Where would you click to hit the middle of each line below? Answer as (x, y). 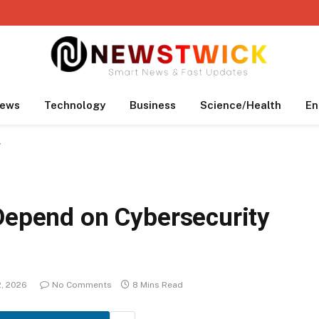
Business (153, 105)
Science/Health (241, 105)
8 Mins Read (158, 285)
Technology (75, 105)
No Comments (82, 285)
